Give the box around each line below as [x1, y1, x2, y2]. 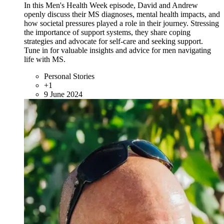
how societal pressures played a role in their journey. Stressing [24, 19, 219, 28]
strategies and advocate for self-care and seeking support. [24, 37, 203, 46]
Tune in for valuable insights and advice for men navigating [24, 46, 211, 55]
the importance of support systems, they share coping [24, 28, 190, 37]
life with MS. [24, 55, 65, 64]
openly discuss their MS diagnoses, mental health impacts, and [24, 10, 220, 19]
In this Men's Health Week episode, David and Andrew [24, 1, 198, 10]
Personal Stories [44, 72, 94, 81]
